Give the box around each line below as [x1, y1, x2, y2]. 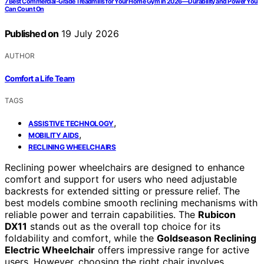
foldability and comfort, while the [5, 232, 157, 244]
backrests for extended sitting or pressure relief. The [5, 184, 240, 197]
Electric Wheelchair [5, 243, 95, 256]
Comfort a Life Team [5, 73, 75, 83]
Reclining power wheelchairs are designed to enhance [5, 161, 245, 173]
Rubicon [198, 208, 236, 220]
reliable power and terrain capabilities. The [5, 208, 198, 220]
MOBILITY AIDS [28, 130, 80, 140]
